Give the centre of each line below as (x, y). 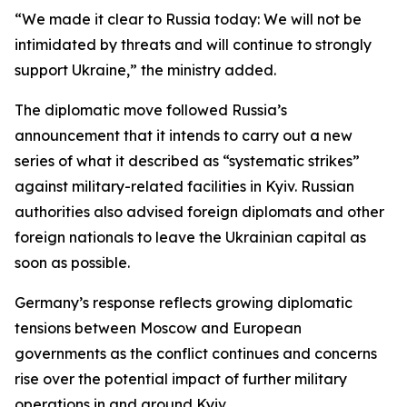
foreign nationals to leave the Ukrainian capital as (190, 237)
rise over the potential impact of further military (181, 379)
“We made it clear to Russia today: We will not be (188, 19)
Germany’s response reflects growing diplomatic (184, 303)
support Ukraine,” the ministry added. (145, 70)
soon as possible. (72, 263)
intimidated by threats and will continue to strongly (193, 45)
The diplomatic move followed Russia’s (151, 110)
